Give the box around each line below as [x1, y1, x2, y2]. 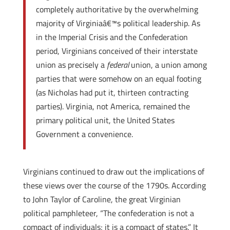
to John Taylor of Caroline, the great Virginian [23, 193, 181, 205]
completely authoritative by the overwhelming [35, 3, 198, 15]
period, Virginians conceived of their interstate [35, 45, 198, 57]
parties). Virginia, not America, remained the [35, 100, 190, 112]
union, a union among [128, 59, 207, 71]
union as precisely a [35, 59, 107, 71]
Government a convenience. [35, 128, 133, 140]
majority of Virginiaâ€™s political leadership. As [35, 17, 200, 29]
